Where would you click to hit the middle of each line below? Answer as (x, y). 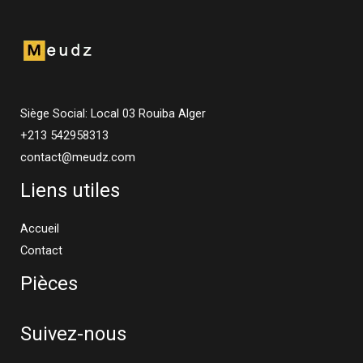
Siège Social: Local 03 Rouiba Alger (113, 113)
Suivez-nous (73, 333)
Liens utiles (70, 190)
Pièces (49, 284)
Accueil (40, 229)
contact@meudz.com (78, 157)
